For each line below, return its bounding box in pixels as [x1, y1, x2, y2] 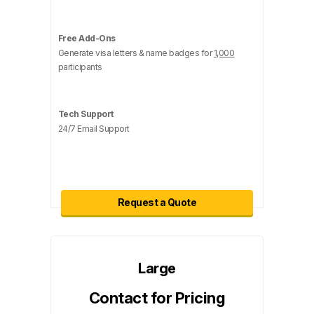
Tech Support [57, 109, 114, 119]
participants [57, 62, 102, 72]
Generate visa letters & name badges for [57, 48, 214, 58]
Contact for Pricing [88, 289, 226, 307]
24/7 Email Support [57, 123, 130, 134]
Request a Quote [117, 196, 197, 208]
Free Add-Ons [57, 33, 116, 43]
